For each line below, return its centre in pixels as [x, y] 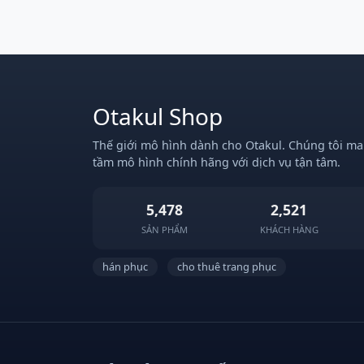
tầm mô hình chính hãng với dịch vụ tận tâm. [217, 162]
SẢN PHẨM [164, 229]
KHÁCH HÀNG [289, 229]
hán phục [125, 266]
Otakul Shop [158, 116]
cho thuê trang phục [227, 266]
